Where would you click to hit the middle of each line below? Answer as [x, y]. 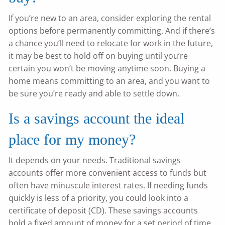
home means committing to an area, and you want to [109, 81]
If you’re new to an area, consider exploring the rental [110, 18]
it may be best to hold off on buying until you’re [98, 56]
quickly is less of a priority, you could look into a [99, 198]
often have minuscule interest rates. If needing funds [108, 186]
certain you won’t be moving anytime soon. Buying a [107, 69]
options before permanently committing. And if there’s [112, 31]
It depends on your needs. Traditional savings [95, 160]
